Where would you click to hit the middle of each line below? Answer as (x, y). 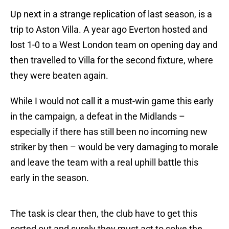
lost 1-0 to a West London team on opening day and (114, 45)
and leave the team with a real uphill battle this (104, 163)
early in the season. (50, 178)
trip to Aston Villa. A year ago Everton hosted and (109, 30)
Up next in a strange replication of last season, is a (111, 14)
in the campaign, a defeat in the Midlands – (98, 117)
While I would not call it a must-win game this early (112, 101)
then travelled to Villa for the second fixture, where (112, 60)
